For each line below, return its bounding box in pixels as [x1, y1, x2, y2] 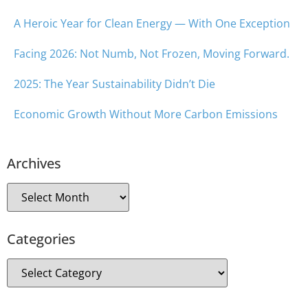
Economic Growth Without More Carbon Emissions [14, 107, 278, 122]
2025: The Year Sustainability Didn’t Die [14, 76, 215, 92]
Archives [7, 154, 61, 173]
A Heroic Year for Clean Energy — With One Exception [14, 16, 290, 32]
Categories [7, 230, 76, 249]
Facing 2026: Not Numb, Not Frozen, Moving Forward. [14, 46, 289, 62]
